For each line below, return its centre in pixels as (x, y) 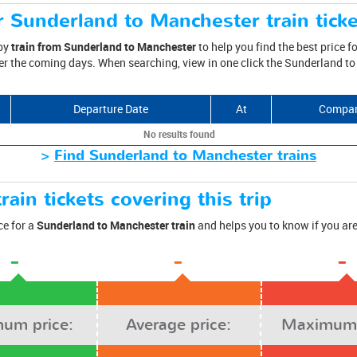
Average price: (179, 324)
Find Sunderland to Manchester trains (185, 155)
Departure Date (111, 108)
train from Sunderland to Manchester (104, 46)
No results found (179, 133)
